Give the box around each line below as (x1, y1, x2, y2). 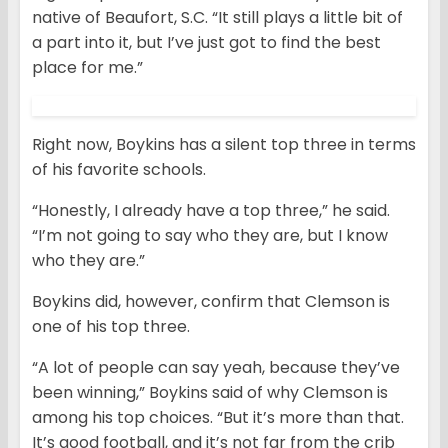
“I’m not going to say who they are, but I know (32, 224, 388, 248)
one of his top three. (32, 315, 190, 339)
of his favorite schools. (32, 158, 206, 182)
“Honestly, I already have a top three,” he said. (32, 199, 390, 223)
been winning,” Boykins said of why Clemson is (32, 381, 388, 405)
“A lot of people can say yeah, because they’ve (32, 356, 400, 380)
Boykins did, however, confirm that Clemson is (32, 290, 390, 314)
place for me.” (32, 56, 143, 80)
